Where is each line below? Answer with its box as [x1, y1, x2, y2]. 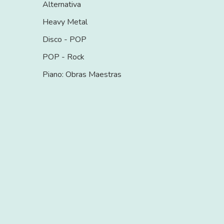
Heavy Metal [42, 16, 87, 27]
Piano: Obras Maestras [42, 69, 121, 80]
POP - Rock [42, 51, 84, 62]
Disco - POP [42, 34, 86, 45]
